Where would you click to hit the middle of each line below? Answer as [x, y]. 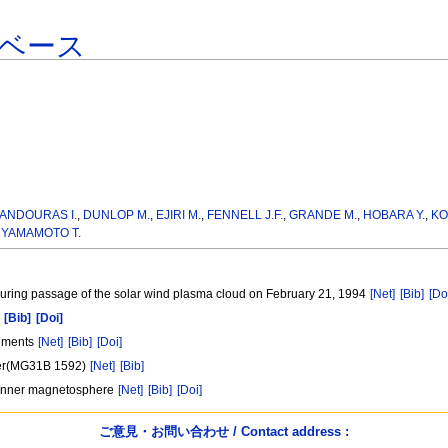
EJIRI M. [179, 215]
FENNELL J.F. [245, 215]
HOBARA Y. [394, 215]
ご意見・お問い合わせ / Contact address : [224, 431]
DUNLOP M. [117, 215]
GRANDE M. [323, 215]
